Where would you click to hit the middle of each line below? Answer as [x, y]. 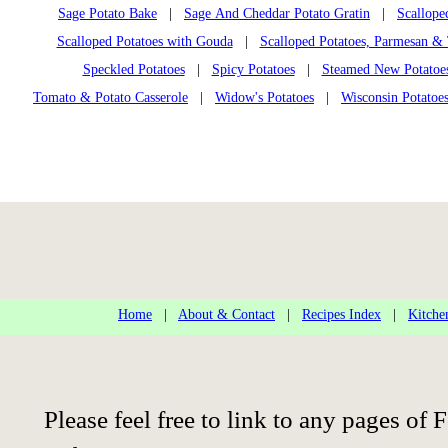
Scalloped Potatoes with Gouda [144, 41]
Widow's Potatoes [264, 97]
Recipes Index [341, 314]
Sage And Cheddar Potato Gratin [277, 13]
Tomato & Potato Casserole [110, 97]
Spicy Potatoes [253, 69]
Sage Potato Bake [107, 13]
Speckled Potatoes [133, 69]
